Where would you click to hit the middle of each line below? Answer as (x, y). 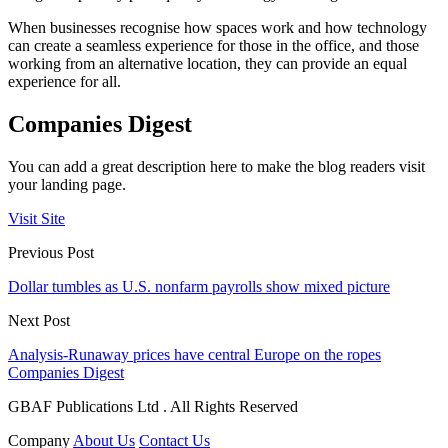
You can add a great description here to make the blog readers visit (216, 166)
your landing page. (67, 184)
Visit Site (36, 218)
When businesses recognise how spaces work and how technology (217, 27)
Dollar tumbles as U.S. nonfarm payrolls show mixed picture (199, 286)
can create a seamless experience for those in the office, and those (213, 45)
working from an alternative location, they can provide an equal (207, 63)
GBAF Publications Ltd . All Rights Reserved (153, 406)
